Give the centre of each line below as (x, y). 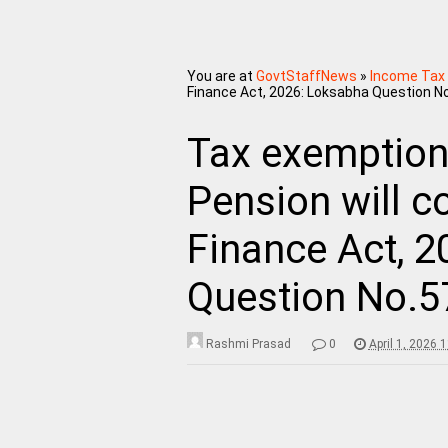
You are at (219, 75)
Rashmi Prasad (248, 343)
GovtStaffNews (306, 75)
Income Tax (407, 75)
